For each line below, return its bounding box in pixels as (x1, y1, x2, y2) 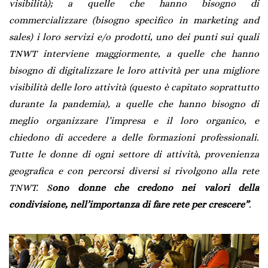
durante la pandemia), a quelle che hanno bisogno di (9, 98, 259, 110)
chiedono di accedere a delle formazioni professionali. (9, 132, 259, 144)
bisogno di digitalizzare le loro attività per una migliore (9, 65, 259, 77)
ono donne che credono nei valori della (52, 182, 260, 194)
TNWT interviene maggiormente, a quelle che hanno (9, 48, 259, 60)
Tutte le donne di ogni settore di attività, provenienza (9, 148, 259, 160)
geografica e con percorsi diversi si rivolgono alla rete (9, 165, 259, 177)
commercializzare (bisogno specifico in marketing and (9, 14, 259, 26)
